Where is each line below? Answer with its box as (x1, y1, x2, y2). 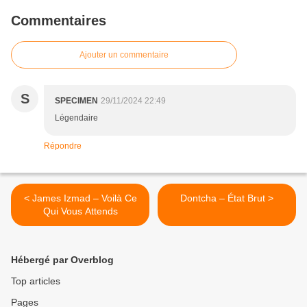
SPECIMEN (55, 96, 98, 106)
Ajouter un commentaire (79, 50, 169, 60)
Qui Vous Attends (42, 206, 118, 217)
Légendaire (55, 113, 98, 123)
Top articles (11, 275, 60, 287)
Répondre (44, 141, 82, 151)
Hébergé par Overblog (11, 254, 114, 266)
